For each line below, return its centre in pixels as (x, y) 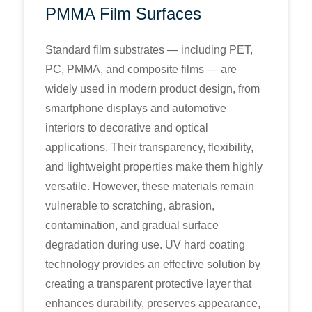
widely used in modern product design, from (153, 89)
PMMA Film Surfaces (123, 14)
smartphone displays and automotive (136, 108)
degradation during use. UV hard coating (145, 245)
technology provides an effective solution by (153, 264)
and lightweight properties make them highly (154, 167)
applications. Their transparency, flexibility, (149, 147)
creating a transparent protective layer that (148, 284)
